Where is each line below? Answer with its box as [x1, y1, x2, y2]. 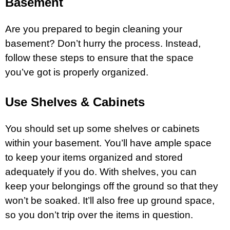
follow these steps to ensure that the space [5, 52, 194, 63]
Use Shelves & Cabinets [5, 94, 145, 109]
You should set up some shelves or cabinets [5, 123, 200, 134]
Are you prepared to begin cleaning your [5, 23, 182, 34]
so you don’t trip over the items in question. [5, 209, 193, 220]
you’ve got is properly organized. [5, 66, 148, 78]
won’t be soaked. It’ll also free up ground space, [5, 195, 215, 206]
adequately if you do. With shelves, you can [5, 166, 197, 177]
